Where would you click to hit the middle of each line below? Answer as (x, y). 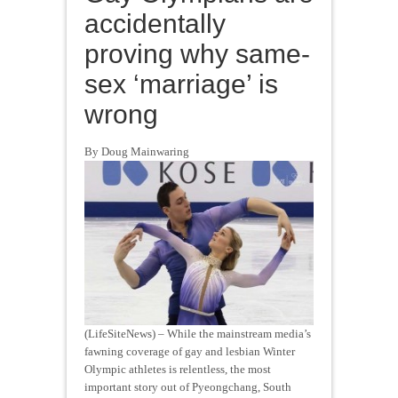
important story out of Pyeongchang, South (188, 386)
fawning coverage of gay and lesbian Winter (190, 351)
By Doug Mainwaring (137, 151)
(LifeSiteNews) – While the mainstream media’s (198, 333)
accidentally (155, 23)
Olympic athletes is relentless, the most (178, 369)
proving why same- (197, 53)
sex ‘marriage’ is (181, 84)
